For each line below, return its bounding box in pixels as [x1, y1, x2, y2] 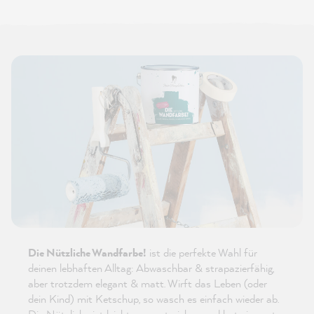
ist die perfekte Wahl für [146, 245, 257, 261]
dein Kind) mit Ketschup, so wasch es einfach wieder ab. [28, 291, 279, 307]
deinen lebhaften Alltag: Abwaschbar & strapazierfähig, [28, 260, 274, 276]
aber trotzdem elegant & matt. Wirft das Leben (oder [28, 275, 267, 292]
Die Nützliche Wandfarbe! [28, 245, 146, 261]
